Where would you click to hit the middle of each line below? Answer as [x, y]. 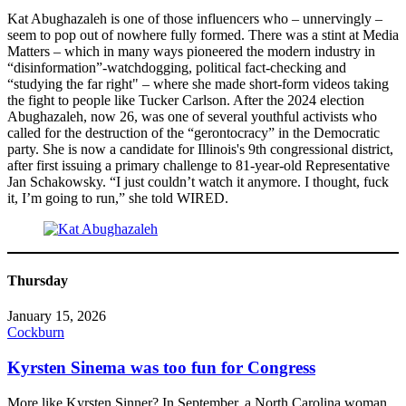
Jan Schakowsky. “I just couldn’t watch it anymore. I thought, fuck [198, 181]
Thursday [38, 281]
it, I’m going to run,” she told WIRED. [118, 198]
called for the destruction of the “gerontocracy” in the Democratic [193, 132]
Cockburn [36, 333]
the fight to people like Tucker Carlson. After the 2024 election [186, 100]
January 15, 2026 [57, 316]
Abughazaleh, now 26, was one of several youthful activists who [192, 116]
